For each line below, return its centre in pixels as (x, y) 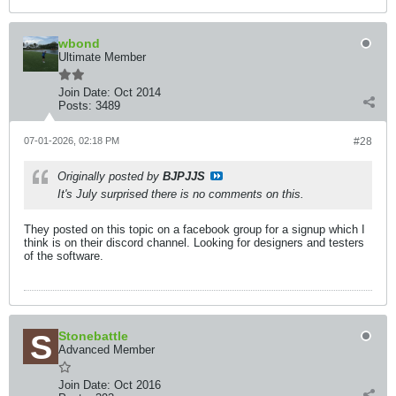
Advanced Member (107, 350)
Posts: (75, 106)
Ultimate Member (102, 57)
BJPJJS (184, 176)
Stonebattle (93, 336)
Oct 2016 (137, 385)
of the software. (64, 256)
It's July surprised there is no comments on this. (181, 194)
